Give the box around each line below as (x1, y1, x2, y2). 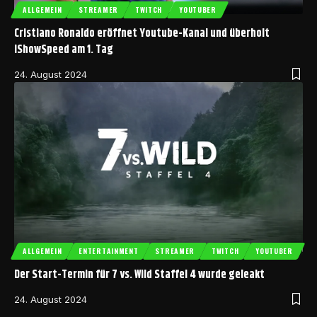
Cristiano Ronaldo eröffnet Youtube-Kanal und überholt (14, 25, 270, 43)
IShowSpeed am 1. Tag (14, 41, 113, 59)
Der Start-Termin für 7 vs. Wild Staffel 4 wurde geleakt (14, 265, 265, 284)
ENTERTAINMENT (79, 245, 139, 256)
